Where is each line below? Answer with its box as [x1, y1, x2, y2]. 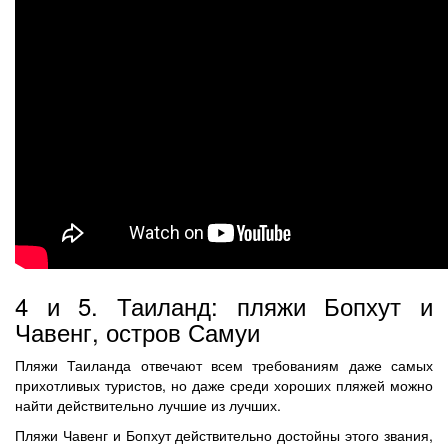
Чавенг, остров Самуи [15, 313, 260, 349]
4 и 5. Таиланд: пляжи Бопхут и [15, 287, 433, 323]
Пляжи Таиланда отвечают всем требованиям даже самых [15, 354, 433, 375]
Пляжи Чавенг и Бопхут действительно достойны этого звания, [15, 424, 433, 445]
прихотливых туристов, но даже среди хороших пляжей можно [15, 374, 433, 395]
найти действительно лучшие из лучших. [15, 394, 281, 415]
